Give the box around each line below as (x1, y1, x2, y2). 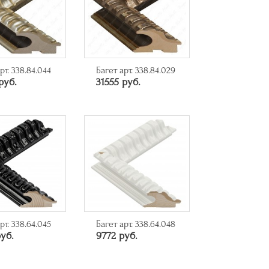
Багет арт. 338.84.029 (95, 64, 175, 76)
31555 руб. (95, 76, 141, 88)
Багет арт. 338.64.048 (95, 218, 175, 229)
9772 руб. (95, 229, 138, 241)
